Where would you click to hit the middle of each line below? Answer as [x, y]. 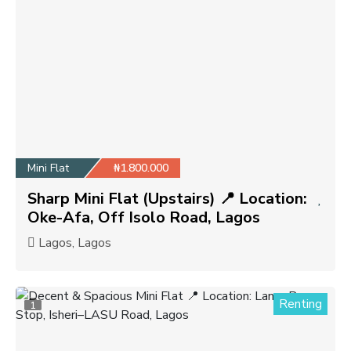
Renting [300, 304]
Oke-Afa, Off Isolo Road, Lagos [144, 217]
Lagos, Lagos [73, 242]
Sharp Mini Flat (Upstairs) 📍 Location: [167, 198]
